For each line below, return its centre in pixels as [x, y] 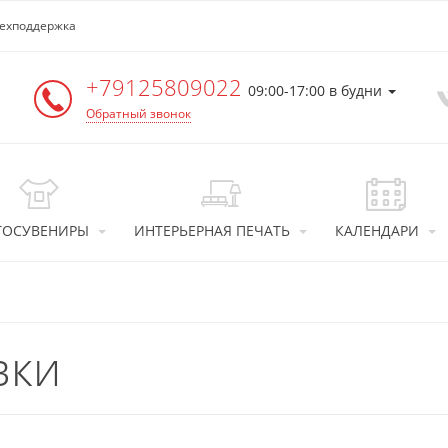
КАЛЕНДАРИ [377, 230]
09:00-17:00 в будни [316, 90]
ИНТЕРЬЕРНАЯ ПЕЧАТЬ [212, 230]
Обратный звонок [138, 113]
